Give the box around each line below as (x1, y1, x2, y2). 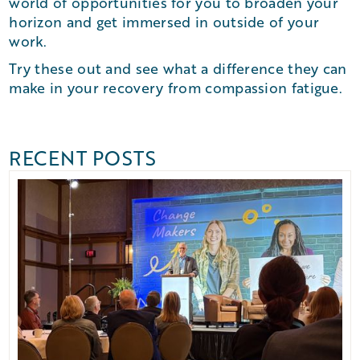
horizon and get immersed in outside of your (9, 12, 320, 31)
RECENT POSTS (9, 145, 157, 171)
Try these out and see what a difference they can (9, 59, 347, 78)
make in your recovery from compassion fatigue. (9, 78, 343, 97)
